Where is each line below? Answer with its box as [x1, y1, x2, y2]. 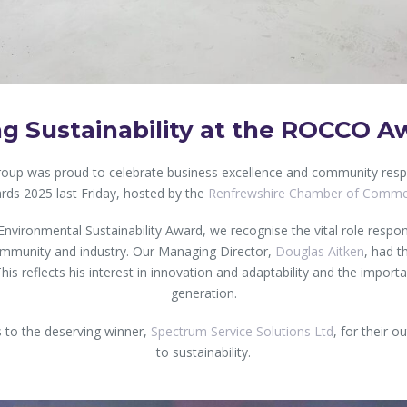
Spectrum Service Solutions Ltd [151, 322, 333, 340]
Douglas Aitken [274, 243, 364, 261]
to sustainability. [156, 342, 251, 361]
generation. [170, 284, 237, 303]
